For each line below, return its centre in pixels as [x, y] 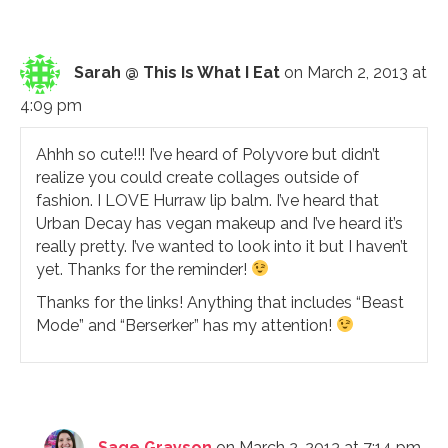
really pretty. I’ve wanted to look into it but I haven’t [222, 246]
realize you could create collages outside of [197, 177]
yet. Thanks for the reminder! [143, 269]
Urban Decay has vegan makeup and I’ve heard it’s [219, 223]
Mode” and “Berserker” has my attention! [186, 325]
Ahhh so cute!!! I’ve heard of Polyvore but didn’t [208, 154]
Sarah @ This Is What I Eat [177, 72]
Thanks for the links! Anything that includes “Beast [220, 302]
